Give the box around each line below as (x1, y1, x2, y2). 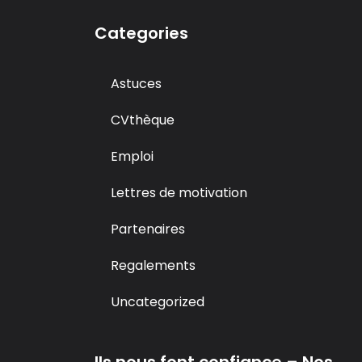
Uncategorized (111, 293, 204, 311)
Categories (95, 22, 188, 44)
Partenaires (111, 220, 185, 238)
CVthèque (111, 111, 175, 129)
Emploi (111, 147, 154, 166)
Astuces (111, 74, 162, 93)
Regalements (111, 256, 196, 275)
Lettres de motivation (111, 183, 247, 202)
